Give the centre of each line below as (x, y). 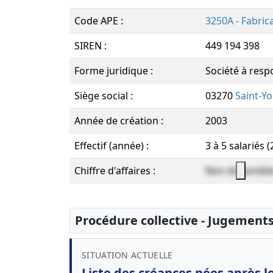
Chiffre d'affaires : (115, 171)
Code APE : (99, 21)
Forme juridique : (114, 71)
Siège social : (104, 96)
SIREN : (90, 46)
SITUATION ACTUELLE (127, 255)
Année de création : (119, 121)
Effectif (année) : (112, 146)
